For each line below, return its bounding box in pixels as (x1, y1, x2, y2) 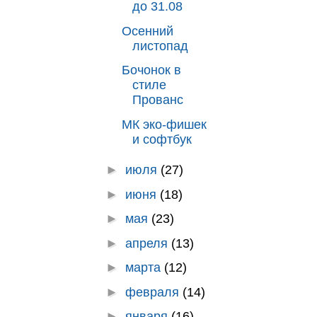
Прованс (132, 93, 183, 107)
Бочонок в (121, 63, 181, 77)
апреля (125, 236, 171, 250)
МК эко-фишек (121, 117, 207, 132)
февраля (125, 284, 183, 299)
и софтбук (132, 132, 192, 146)
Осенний (121, 23, 173, 38)
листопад (132, 38, 188, 53)
